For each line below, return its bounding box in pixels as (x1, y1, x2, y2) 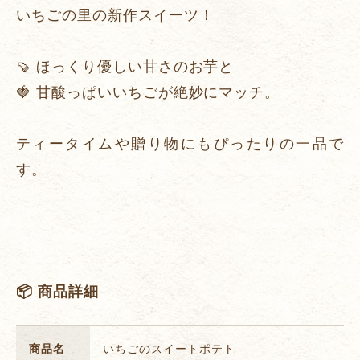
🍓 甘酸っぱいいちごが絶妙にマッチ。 (16, 84, 280, 101)
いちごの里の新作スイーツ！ (16, 7, 215, 24)
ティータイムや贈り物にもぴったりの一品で (16, 136, 344, 153)
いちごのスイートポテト (103, 343, 235, 356)
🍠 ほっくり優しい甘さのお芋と (16, 59, 235, 76)
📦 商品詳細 (16, 284, 99, 301)
